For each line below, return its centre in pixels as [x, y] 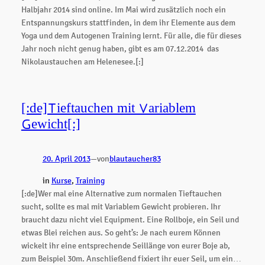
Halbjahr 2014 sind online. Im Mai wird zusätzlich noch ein [123, 9]
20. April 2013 [66, 159]
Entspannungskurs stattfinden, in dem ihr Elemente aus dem [128, 22]
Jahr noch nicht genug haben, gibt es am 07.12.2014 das [120, 48]
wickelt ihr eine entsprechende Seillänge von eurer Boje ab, [125, 245]
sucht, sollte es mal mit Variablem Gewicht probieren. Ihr [121, 206]
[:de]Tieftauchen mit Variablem [108, 108]
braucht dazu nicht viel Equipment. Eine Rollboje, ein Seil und [130, 219]
